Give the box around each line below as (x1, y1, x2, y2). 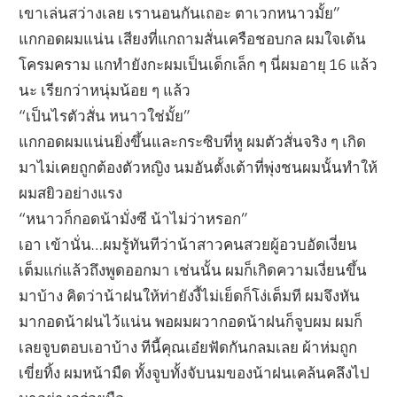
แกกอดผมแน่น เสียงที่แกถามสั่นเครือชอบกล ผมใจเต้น (19, 28, 367, 48)
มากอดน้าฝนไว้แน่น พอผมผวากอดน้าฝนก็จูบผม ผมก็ (19, 311, 363, 331)
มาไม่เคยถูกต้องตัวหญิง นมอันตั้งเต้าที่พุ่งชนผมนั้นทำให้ (19, 157, 378, 176)
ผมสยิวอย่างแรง (19, 183, 123, 202)
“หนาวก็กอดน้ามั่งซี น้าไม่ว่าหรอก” (19, 208, 249, 228)
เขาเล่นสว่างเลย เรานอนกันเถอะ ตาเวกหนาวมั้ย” (19, 3, 341, 22)
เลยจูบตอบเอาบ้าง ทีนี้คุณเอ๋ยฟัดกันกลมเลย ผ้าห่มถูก (19, 337, 358, 356)
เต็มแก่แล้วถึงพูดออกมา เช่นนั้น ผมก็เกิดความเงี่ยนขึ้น (19, 260, 368, 279)
